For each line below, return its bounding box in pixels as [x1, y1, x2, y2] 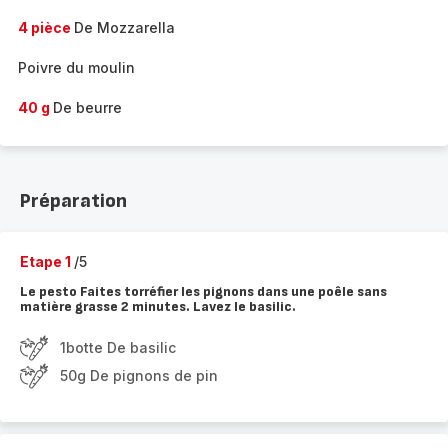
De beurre [53, 99, 122, 116]
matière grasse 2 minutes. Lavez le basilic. [20, 298, 296, 315]
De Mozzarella [74, 19, 175, 36]
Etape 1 [20, 253, 74, 270]
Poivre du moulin [18, 59, 135, 76]
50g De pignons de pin [60, 367, 218, 384]
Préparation [20, 189, 127, 213]
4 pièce [18, 19, 74, 36]
